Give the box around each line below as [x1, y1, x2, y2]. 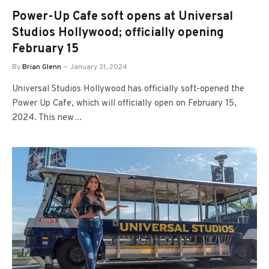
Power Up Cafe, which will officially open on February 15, [12, 98, 237, 109]
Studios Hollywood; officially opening [12, 25, 224, 41]
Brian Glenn [22, 62, 61, 72]
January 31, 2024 [70, 62, 127, 72]
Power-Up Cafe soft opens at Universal [12, 9, 233, 25]
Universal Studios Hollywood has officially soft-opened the [12, 83, 244, 95]
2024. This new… [12, 112, 82, 124]
